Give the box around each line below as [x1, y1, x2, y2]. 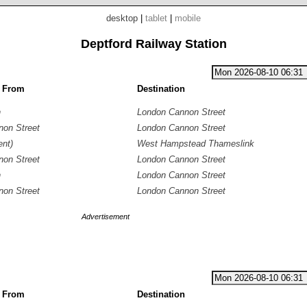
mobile [175, 13, 201, 23]
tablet [145, 13, 167, 23]
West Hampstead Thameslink [137, 138, 254, 149]
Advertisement [82, 212, 130, 221]
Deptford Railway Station [80, 37, 227, 51]
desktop [106, 13, 138, 23]
